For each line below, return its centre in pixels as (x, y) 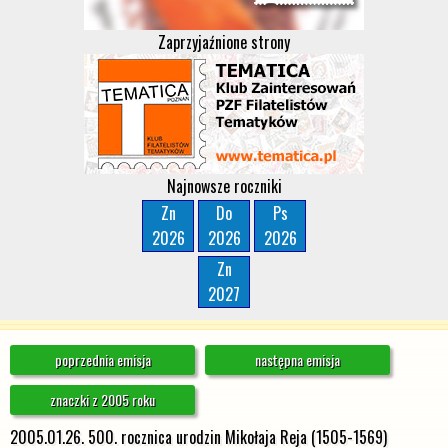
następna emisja (297, 359)
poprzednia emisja (102, 359)
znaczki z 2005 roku (102, 399)
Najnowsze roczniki (224, 186)
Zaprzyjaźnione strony (224, 42)
